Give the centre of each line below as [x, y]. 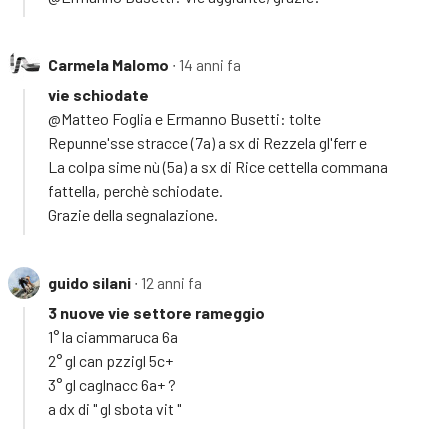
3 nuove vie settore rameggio [156, 312]
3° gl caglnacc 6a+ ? [112, 384]
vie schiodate [98, 94]
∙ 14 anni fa [206, 64]
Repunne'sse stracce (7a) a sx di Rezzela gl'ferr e [207, 142]
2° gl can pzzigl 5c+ [110, 360]
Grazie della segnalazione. [133, 214]
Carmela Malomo [108, 64]
